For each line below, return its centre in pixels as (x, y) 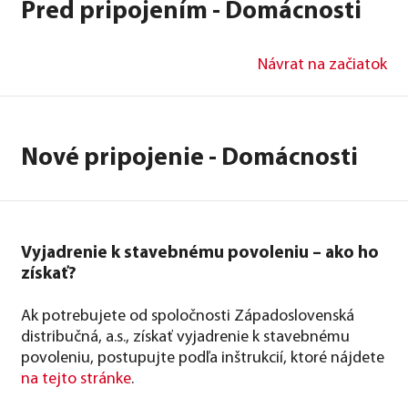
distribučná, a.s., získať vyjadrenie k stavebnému (185, 337)
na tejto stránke (76, 379)
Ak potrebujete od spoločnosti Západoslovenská (188, 316)
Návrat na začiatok (322, 65)
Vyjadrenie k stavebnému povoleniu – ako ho (200, 253)
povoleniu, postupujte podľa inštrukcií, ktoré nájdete (203, 358)
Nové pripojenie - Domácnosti (189, 158)
